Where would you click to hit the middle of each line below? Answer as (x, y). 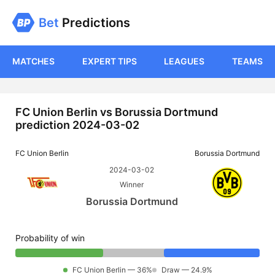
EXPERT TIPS (109, 61)
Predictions (95, 23)
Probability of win (50, 238)
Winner (132, 185)
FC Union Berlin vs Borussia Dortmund (117, 112)
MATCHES (33, 61)
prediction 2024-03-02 (77, 125)
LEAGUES (184, 61)
